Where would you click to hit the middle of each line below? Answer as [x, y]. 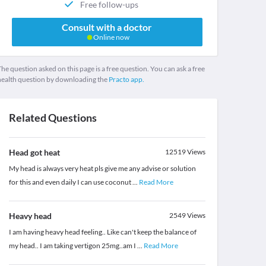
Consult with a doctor [107, 27]
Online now [110, 37]
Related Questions [53, 118]
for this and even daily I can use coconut [70, 182]
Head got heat [34, 153]
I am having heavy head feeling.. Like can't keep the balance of [102, 232]
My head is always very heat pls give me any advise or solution [102, 169]
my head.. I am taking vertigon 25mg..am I [73, 246]
